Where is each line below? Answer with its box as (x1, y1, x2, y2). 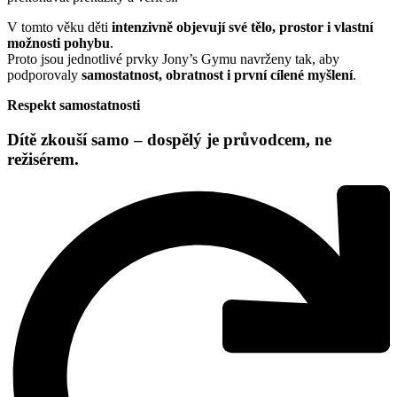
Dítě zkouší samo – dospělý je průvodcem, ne (7, 129, 331, 149)
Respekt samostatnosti (7, 97, 140, 113)
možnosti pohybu (7, 35, 110, 51)
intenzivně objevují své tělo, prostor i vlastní (112, 19, 373, 35)
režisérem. (7, 149, 79, 168)
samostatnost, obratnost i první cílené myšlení (82, 66, 353, 82)
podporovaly (7, 66, 82, 82)
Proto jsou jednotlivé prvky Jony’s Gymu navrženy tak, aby (7, 51, 339, 66)
